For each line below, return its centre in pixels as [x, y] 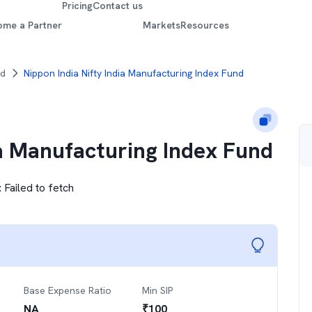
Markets [162, 25]
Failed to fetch [39, 188]
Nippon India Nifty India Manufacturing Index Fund [134, 73]
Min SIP [157, 290]
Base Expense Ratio [68, 290]
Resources [205, 25]
